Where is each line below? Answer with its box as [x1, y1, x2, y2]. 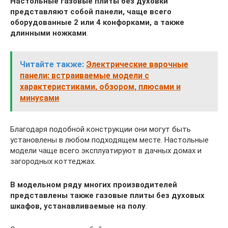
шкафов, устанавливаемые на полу [10, 202, 146, 211]
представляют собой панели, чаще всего [10, 7, 172, 16]
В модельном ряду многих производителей [10, 180, 177, 189]
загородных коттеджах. [10, 157, 96, 166]
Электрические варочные [86, 60, 188, 69]
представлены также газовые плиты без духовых [10, 191, 205, 200]
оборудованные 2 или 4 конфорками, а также [10, 18, 184, 27]
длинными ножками [10, 28, 87, 38]
